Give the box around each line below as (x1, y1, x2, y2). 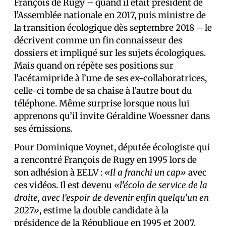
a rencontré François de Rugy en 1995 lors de (14, 154, 197, 166)
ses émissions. (14, 123, 73, 135)
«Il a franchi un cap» (104, 167, 186, 179)
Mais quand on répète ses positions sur (14, 60, 174, 72)
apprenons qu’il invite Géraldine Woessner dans (14, 110, 210, 122)
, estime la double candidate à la (39, 205, 168, 216)
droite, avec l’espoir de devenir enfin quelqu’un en (14, 192, 209, 204)
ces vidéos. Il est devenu (14, 180, 114, 191)
